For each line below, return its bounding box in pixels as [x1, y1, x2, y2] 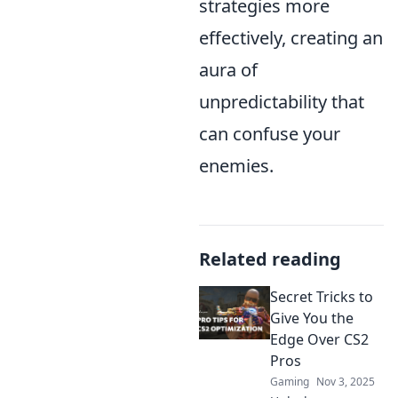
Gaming [270, 374, 309, 390]
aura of [199, 58, 258, 83]
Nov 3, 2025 [316, 374, 375, 390]
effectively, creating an [199, 26, 383, 51]
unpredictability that [199, 90, 364, 115]
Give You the [270, 308, 354, 329]
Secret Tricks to [270, 287, 373, 307]
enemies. [199, 154, 274, 179]
